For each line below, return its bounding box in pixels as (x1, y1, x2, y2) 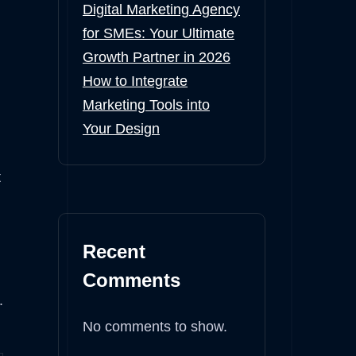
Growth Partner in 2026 (83, 49, 230, 65)
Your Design (83, 121, 160, 137)
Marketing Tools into (83, 97, 210, 113)
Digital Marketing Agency (83, 2, 240, 17)
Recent (83, 241, 145, 262)
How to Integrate (83, 73, 188, 89)
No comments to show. (83, 319, 227, 335)
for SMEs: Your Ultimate (83, 25, 234, 41)
